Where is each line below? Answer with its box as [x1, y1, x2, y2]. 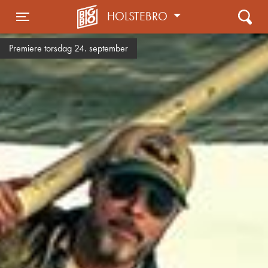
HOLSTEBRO [107, 8, 171, 24]
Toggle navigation [23, 19, 106, 35]
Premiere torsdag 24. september [9, 42, 128, 54]
